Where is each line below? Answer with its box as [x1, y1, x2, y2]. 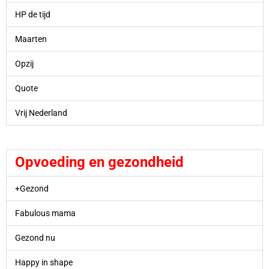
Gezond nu [14, 233, 55, 243]
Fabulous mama [14, 208, 76, 219]
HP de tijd [14, 9, 50, 19]
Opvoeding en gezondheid [14, 154, 184, 171]
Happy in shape [14, 258, 73, 268]
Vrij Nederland [14, 107, 67, 118]
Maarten [14, 34, 47, 44]
